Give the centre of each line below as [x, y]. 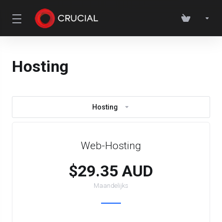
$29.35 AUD [111, 171]
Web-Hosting [111, 146]
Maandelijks [111, 186]
